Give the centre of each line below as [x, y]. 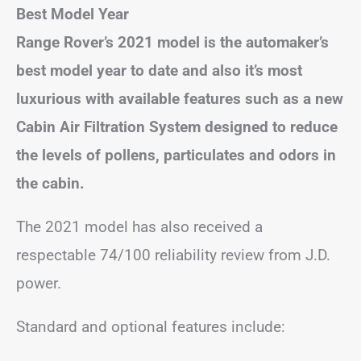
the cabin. [50, 183]
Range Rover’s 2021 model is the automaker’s [172, 42]
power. [39, 283]
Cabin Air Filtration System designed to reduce [177, 127]
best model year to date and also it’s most [159, 70]
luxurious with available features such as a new [180, 98]
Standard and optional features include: [151, 326]
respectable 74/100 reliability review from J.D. [173, 255]
